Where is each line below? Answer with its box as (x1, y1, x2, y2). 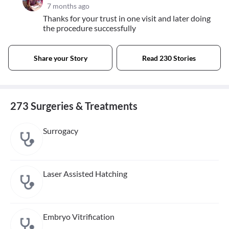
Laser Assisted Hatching (43, 169, 127, 179)
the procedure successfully (43, 23, 136, 33)
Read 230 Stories (142, 53, 196, 62)
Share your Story (33, 53, 87, 62)
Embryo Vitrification (43, 212, 114, 222)
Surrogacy (43, 126, 78, 136)
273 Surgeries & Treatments (10, 100, 138, 112)
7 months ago (47, 2, 89, 11)
